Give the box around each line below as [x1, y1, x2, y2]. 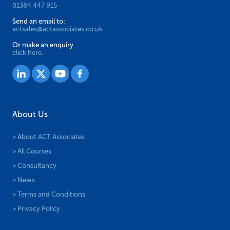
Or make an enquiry [12, 41, 73, 49]
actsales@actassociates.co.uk [12, 25, 103, 33]
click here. [12, 49, 43, 57]
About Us [12, 110, 48, 119]
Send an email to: [12, 17, 65, 26]
